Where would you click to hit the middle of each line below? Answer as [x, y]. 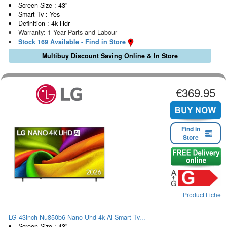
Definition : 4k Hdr [44, 24]
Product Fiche [202, 195]
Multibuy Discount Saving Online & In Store [110, 55]
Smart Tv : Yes [39, 14]
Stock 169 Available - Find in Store [72, 42]
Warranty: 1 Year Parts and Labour [67, 33]
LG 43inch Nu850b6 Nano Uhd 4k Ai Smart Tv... [77, 217]
